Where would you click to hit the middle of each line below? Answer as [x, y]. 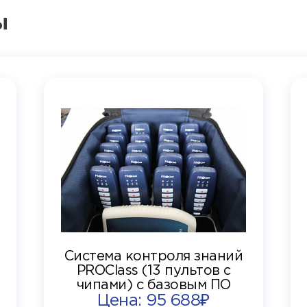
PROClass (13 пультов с [153, 270]
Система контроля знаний [153, 256]
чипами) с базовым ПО [153, 285]
